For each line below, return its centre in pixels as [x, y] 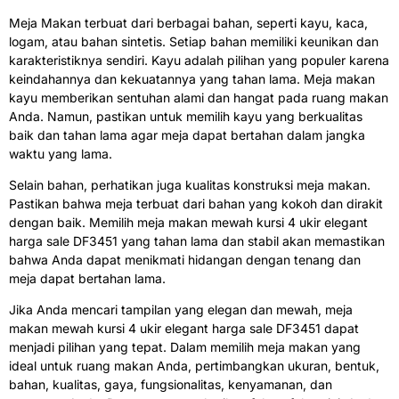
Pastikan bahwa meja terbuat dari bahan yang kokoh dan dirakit [196, 204]
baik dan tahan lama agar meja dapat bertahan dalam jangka [187, 135]
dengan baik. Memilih [73, 223]
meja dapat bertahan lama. [87, 279]
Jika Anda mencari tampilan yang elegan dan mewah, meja [181, 310]
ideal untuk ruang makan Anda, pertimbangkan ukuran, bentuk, [194, 366]
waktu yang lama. [61, 154]
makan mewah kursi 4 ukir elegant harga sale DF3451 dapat [184, 329]
